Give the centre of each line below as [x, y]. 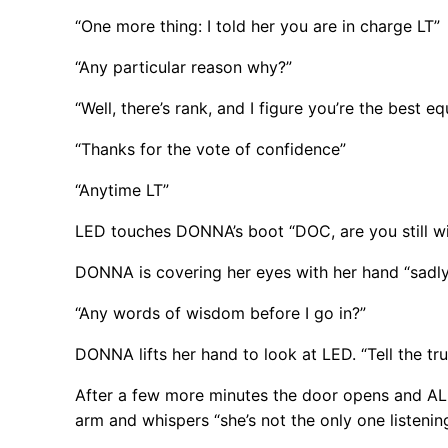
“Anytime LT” [122, 189]
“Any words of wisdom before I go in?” [221, 312]
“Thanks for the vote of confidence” [211, 148]
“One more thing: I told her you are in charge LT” [258, 25]
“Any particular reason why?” [184, 66]
